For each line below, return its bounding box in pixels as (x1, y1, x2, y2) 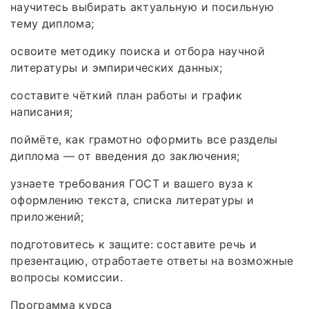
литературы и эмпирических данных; (10, 60, 223, 74)
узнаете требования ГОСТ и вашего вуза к (10, 176, 254, 190)
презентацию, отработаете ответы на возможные (10, 253, 294, 268)
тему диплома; (10, 16, 94, 30)
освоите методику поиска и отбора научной (10, 43, 266, 58)
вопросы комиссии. (10, 270, 123, 284)
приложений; (10, 209, 84, 223)
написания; (10, 104, 73, 119)
